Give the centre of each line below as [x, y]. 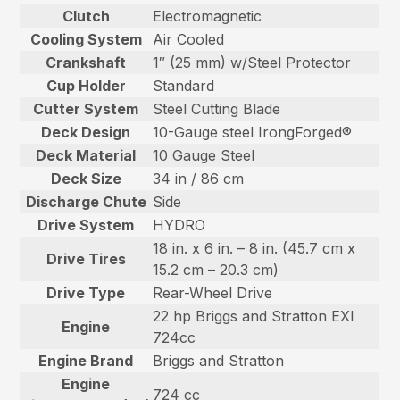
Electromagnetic [208, 16]
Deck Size [86, 178]
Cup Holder [86, 85]
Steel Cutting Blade [217, 108]
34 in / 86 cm [199, 178]
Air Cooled [189, 39]
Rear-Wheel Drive [213, 292]
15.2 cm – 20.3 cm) [216, 269]
